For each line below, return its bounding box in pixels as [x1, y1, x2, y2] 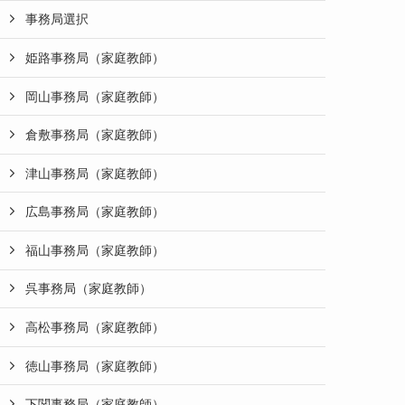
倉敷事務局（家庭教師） [25, 127, 165, 143]
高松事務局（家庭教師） [25, 320, 165, 335]
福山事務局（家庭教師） [25, 242, 165, 258]
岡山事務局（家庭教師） [25, 89, 165, 104]
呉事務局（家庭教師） [25, 281, 152, 297]
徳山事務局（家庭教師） [25, 358, 165, 373]
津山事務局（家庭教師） [25, 165, 165, 181]
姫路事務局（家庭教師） [25, 50, 165, 65]
